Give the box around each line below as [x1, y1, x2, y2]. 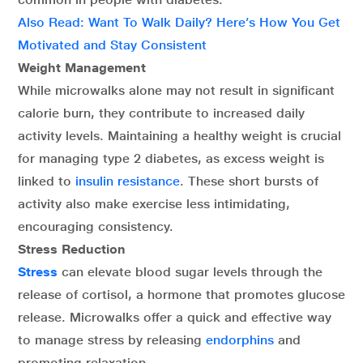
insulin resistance [75, 173, 180, 189]
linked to [18, 173, 75, 189]
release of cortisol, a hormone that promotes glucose [18, 286, 345, 302]
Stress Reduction [18, 241, 126, 257]
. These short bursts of [180, 173, 318, 189]
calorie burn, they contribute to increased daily [18, 105, 305, 121]
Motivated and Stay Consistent [18, 36, 207, 53]
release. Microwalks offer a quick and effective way [18, 309, 331, 325]
